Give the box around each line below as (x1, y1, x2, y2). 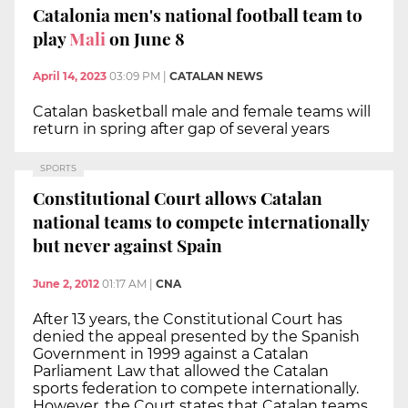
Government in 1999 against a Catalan (33, 344, 309, 362)
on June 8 (109, 25, 185, 50)
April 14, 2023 (33, 69, 107, 84)
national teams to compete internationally (33, 209, 370, 233)
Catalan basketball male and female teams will (33, 103, 371, 121)
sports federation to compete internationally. (33, 379, 359, 397)
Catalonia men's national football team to (33, 2, 362, 26)
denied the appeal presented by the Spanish (33, 327, 360, 345)
